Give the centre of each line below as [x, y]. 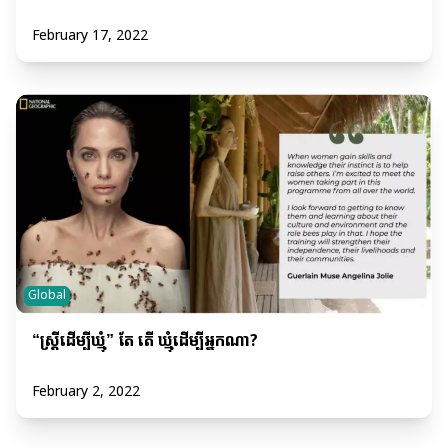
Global [47, 295]
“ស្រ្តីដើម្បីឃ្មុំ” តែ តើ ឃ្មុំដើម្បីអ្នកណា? [145, 341]
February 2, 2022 [86, 391]
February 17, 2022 [90, 36]
